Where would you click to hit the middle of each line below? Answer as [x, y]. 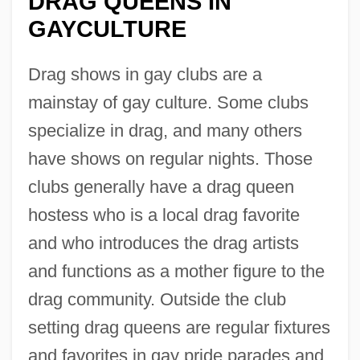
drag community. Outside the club [157, 299]
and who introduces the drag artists [163, 243]
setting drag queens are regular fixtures [179, 327]
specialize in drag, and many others [165, 130]
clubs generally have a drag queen [161, 186]
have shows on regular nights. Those [170, 158]
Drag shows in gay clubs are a [145, 74]
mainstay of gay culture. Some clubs [168, 102]
